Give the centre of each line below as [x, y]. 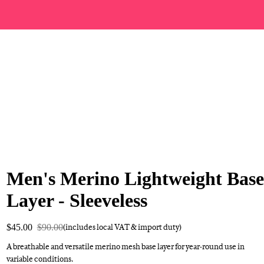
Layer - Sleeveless [77, 200]
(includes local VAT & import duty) [122, 227]
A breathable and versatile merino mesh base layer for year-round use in [125, 246]
